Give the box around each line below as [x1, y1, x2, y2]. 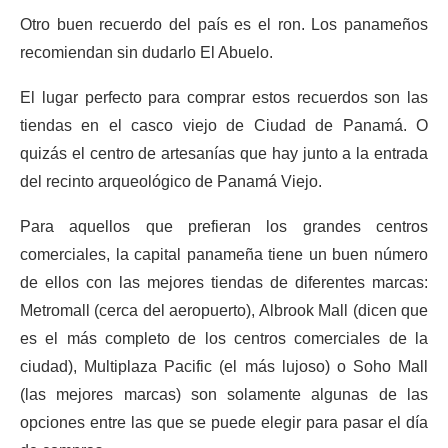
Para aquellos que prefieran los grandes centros [20, 218, 428, 235]
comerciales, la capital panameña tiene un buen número [20, 246, 428, 263]
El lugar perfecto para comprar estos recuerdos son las [20, 89, 428, 106]
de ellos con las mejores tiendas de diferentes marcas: [20, 274, 428, 291]
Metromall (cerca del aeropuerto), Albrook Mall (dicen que [20, 302, 428, 319]
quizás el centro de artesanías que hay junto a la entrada [20, 145, 428, 162]
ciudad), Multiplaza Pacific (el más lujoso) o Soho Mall [20, 358, 428, 375]
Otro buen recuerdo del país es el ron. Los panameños [20, 16, 428, 33]
